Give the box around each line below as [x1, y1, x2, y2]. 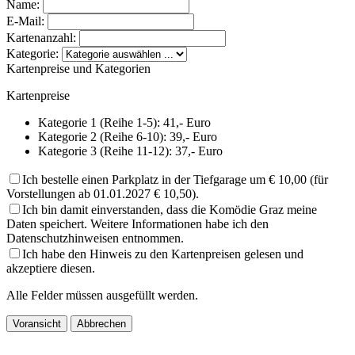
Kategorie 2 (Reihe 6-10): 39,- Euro [38, 130, 217, 144]
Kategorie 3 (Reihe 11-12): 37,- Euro [38, 144, 223, 158]
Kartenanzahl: [6, 31, 79, 45]
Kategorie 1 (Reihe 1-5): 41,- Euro [38, 116, 211, 130]
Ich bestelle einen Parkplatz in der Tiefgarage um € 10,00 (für [22, 173, 328, 187]
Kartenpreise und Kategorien [6, 62, 151, 76]
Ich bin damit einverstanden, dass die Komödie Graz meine [22, 203, 317, 217]
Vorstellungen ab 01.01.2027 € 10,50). [6, 187, 199, 201]
